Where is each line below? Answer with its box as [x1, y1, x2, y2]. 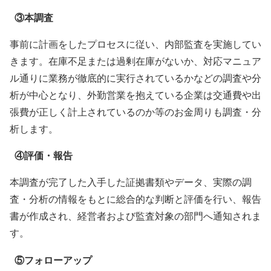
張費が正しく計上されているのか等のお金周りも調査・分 [10, 107, 261, 117]
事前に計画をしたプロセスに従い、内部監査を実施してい [10, 39, 261, 50]
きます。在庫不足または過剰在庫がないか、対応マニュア [10, 56, 261, 67]
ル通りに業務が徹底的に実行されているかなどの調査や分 [10, 73, 261, 83]
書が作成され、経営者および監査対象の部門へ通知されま [10, 211, 261, 222]
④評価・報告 [15, 151, 73, 162]
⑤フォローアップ [15, 255, 92, 266]
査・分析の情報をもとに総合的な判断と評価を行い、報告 [10, 194, 261, 205]
